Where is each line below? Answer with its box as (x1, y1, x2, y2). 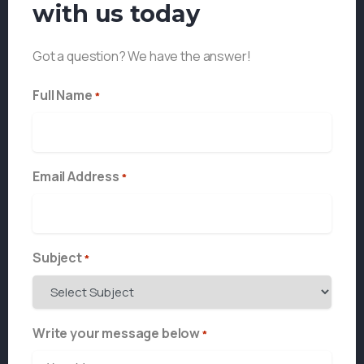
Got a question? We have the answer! (32, 47, 251, 66)
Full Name (32, 86, 93, 105)
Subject (32, 249, 82, 267)
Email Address (32, 167, 119, 186)
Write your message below (32, 324, 201, 343)
